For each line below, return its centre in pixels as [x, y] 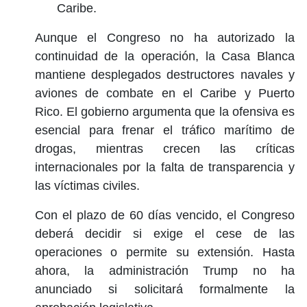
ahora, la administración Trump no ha [164, 270]
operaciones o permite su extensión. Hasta [164, 252]
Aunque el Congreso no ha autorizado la [164, 37]
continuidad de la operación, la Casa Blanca [164, 56]
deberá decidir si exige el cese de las [164, 233]
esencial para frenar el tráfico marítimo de [164, 130]
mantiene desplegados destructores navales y [164, 74]
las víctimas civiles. [87, 185]
